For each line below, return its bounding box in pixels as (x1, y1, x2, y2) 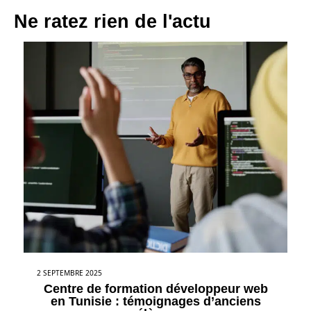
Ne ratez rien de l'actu (14, 10, 211, 32)
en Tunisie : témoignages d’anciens (50, 294, 261, 308)
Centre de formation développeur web (43, 281, 268, 296)
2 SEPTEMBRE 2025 (37, 267, 102, 278)
